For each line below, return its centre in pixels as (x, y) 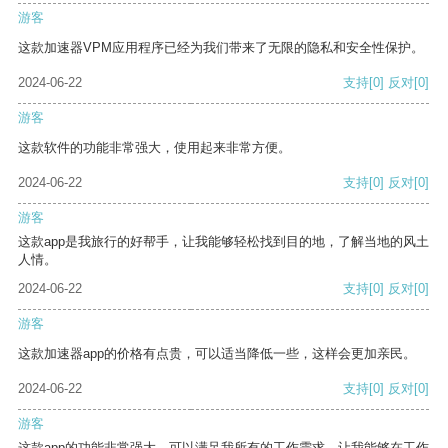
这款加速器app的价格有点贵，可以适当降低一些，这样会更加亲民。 (217, 354)
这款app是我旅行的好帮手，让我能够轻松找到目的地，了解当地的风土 (223, 242)
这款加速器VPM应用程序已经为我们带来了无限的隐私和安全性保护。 (221, 48)
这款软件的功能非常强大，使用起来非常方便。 (154, 148)
